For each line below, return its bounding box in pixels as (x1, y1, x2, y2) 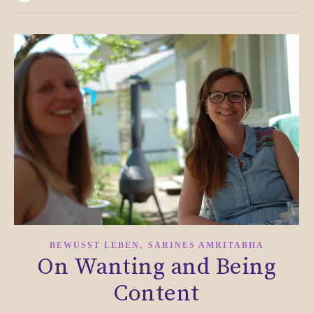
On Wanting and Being (37, 253, 276, 282)
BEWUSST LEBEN (49, 240, 140, 251)
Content (113, 279, 200, 309)
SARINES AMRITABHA (147, 240, 264, 251)
